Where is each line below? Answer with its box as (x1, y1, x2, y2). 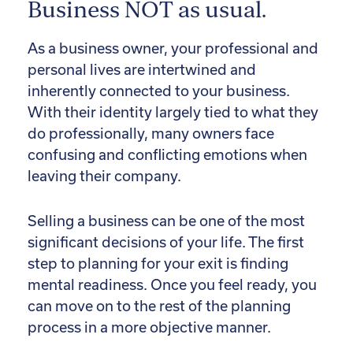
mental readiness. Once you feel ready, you (28, 277, 317, 294)
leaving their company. (28, 168, 181, 185)
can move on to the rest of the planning (28, 298, 291, 315)
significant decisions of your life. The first (28, 234, 304, 251)
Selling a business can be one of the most (28, 213, 305, 230)
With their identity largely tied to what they (28, 104, 318, 121)
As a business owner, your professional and (28, 40, 318, 58)
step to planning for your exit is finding (28, 255, 288, 273)
